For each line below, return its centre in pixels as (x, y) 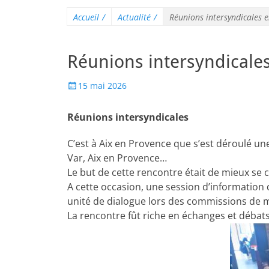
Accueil (86, 17)
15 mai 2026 (102, 86)
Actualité (134, 17)
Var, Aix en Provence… (117, 158)
